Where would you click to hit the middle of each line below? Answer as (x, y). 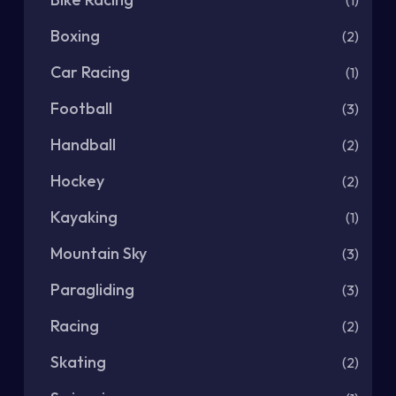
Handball (83, 145)
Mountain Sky (99, 254)
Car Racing (90, 72)
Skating (78, 362)
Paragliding (92, 290)
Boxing (75, 36)
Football (81, 109)
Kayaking (84, 217)
